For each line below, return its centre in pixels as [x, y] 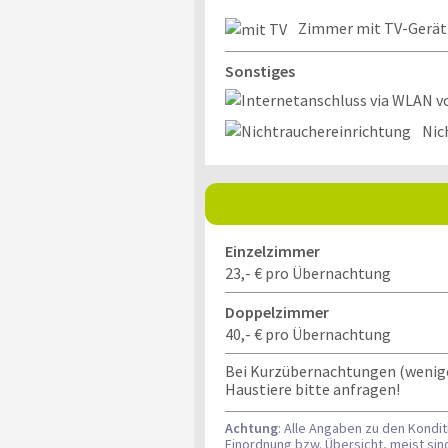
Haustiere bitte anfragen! [312, 389]
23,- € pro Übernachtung [307, 273]
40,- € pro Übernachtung [307, 334]
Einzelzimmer [272, 251]
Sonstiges [259, 71]
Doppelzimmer [276, 312]
